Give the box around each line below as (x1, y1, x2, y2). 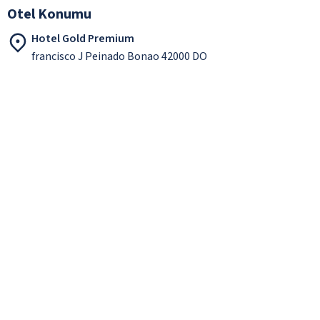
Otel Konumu (7, 4, 91, 24)
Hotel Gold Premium (31, 30, 134, 46)
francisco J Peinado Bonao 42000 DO (31, 48, 207, 64)
